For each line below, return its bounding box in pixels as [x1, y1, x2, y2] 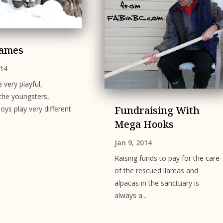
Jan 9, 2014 [114, 138, 152, 148]
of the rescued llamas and [114, 166, 198, 176]
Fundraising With [114, 104, 200, 117]
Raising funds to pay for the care [114, 153, 220, 163]
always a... [114, 191, 147, 201]
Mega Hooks [114, 117, 174, 131]
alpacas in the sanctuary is [114, 178, 199, 188]
